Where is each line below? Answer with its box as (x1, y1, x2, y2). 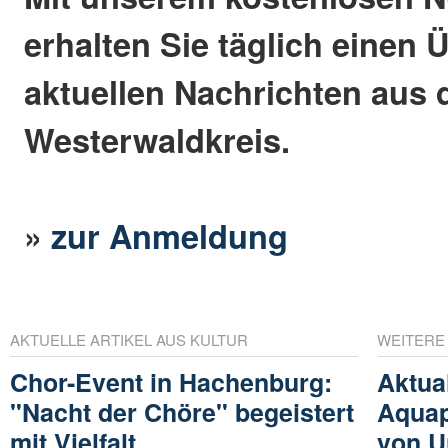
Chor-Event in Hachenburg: (10, 363, 332, 400)
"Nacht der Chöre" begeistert (10, 393, 354, 430)
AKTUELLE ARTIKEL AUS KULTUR (10, 328, 248, 350)
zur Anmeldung (51, 212, 289, 260)
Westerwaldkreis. (24, 116, 291, 164)
